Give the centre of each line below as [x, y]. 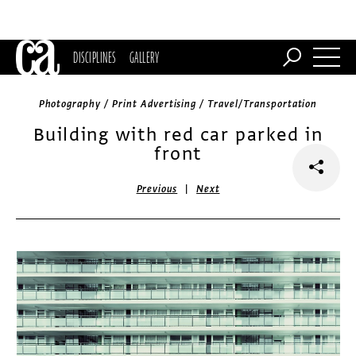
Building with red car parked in [178, 135]
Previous [157, 189]
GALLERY [144, 57]
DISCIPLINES [95, 57]
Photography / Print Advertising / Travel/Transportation [178, 104]
